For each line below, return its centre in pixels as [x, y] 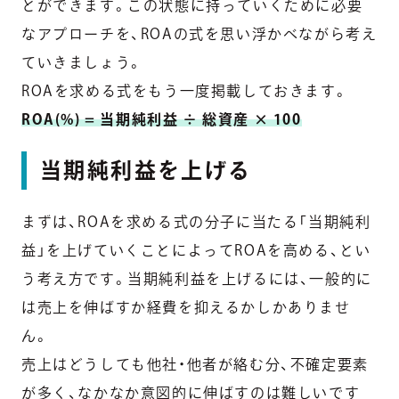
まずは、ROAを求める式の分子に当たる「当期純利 [196, 222]
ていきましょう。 [82, 63]
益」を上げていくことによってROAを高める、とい [196, 251]
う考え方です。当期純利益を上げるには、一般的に [197, 279]
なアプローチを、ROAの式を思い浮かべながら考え [199, 34]
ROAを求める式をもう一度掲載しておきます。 [185, 91]
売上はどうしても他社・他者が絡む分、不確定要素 [195, 365]
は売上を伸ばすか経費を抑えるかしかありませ [186, 308]
